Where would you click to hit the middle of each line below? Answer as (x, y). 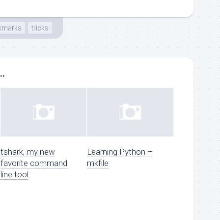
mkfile (98, 163)
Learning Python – (120, 151)
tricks (40, 28)
